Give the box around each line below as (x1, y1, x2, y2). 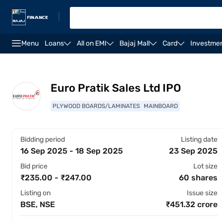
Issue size (187, 189, 218, 197)
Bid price (20, 162, 48, 170)
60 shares (179, 173, 218, 182)
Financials (62, 55, 100, 64)
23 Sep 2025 (169, 146, 218, 156)
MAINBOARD (144, 103, 178, 110)
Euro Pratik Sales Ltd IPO (51, 81, 181, 95)
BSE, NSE (20, 200, 55, 209)
